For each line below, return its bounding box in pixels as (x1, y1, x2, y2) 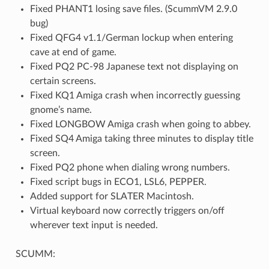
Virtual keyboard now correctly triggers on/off (29, 206, 225, 216)
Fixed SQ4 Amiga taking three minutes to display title (29, 134, 253, 144)
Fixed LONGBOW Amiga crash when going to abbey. (29, 119, 251, 130)
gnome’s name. (29, 105, 92, 115)
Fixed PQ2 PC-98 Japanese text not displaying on (29, 62, 238, 72)
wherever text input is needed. (29, 220, 158, 231)
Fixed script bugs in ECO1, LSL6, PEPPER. (29, 177, 207, 187)
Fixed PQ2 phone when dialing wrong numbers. (29, 163, 230, 173)
